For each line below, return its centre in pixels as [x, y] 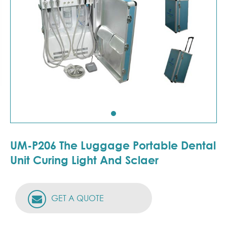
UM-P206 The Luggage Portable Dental [113, 145]
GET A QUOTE [77, 198]
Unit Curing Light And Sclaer [84, 160]
